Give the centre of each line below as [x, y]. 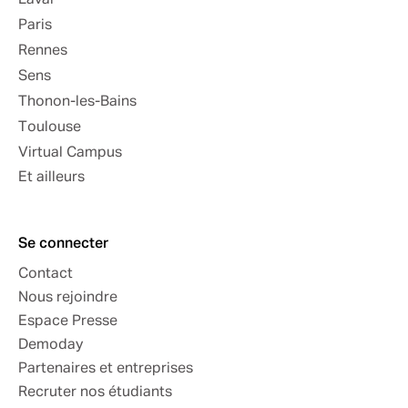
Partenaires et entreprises [106, 369]
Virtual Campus [70, 153]
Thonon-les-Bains [77, 102]
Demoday [51, 346]
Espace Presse [68, 322]
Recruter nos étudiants [95, 393]
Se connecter [63, 245]
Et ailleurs [51, 178]
